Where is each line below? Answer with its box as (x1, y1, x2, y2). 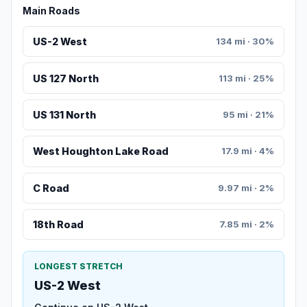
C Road (32, 182, 69, 194)
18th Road (32, 219, 84, 231)
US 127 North (32, 72, 99, 84)
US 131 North (32, 109, 96, 121)
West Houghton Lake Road (32, 145, 169, 158)
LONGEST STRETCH (34, 261, 123, 272)
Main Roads (23, 5, 80, 17)
